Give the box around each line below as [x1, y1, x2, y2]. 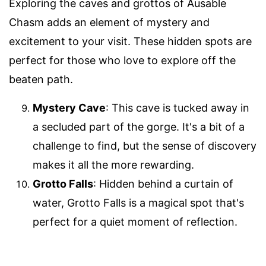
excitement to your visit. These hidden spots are [9, 35, 252, 48]
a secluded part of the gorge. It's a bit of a [33, 121, 245, 134]
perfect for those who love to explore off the [9, 54, 236, 67]
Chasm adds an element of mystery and [9, 16, 210, 29]
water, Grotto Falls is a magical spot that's [33, 197, 244, 210]
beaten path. [9, 73, 73, 86]
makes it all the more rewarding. [33, 159, 194, 172]
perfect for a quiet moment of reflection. [33, 216, 237, 229]
